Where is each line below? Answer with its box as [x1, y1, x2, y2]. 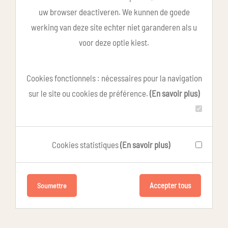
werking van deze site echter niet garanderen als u [31, 22, 197, 32]
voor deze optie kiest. [79, 37, 149, 47]
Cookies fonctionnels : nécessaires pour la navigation [26, 73, 202, 83]
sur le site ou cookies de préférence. [28, 88, 150, 98]
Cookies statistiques [51, 139, 120, 150]
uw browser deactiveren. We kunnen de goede [38, 7, 190, 17]
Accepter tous [150, 181, 191, 190]
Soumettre [37, 181, 67, 190]
